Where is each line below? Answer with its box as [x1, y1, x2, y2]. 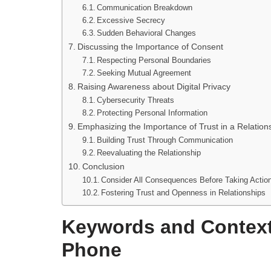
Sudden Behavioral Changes [97, 28, 197, 38]
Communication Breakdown [97, 3, 193, 13]
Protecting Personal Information [97, 108, 208, 118]
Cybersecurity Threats [97, 96, 175, 105]
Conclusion [82, 162, 125, 172]
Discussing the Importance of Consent [77, 42, 223, 52]
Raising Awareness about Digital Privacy [77, 82, 230, 92]
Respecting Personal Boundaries [97, 56, 212, 65]
